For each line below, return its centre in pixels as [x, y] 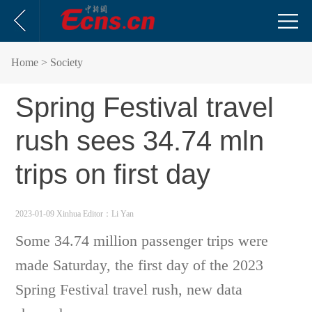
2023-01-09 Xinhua [49, 214]
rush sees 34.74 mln [140, 141]
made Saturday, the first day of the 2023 [140, 265]
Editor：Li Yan [109, 214]
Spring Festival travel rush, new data [129, 289]
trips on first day [113, 174]
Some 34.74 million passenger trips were [142, 241]
